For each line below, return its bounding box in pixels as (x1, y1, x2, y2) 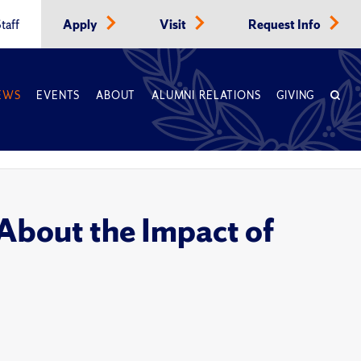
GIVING (276, 89, 315, 102)
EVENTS (36, 89, 81, 102)
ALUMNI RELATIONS (151, 89, 261, 102)
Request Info (248, 17, 323, 33)
